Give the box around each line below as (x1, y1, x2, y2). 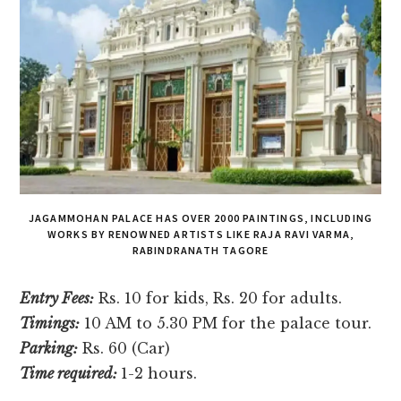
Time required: (20, 364, 118, 383)
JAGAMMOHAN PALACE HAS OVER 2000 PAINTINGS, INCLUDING (28, 211, 373, 226)
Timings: (20, 314, 81, 333)
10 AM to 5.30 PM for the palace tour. (80, 314, 372, 333)
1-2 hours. (121, 364, 198, 383)
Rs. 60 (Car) (78, 339, 171, 358)
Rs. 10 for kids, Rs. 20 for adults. (94, 289, 343, 308)
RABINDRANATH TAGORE (132, 243, 269, 258)
